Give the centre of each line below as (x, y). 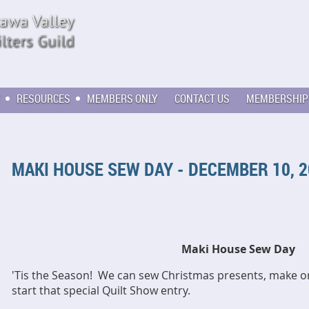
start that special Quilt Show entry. (101, 290)
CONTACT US (202, 99)
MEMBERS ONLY (122, 99)
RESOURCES (43, 99)
